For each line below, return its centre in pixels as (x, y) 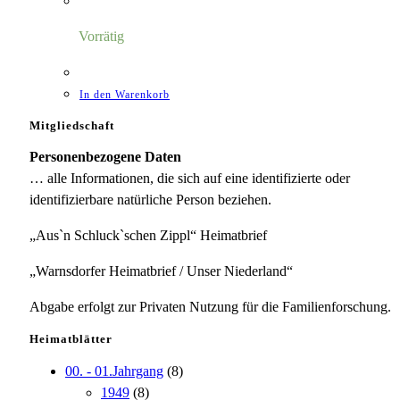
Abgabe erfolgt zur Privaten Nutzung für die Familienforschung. (210, 307)
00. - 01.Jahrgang (114, 371)
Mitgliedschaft (72, 125)
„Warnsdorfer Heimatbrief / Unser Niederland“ (161, 271)
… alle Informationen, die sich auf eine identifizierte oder (190, 179)
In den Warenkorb (125, 94)
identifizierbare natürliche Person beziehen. (150, 200)
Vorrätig (101, 36)
